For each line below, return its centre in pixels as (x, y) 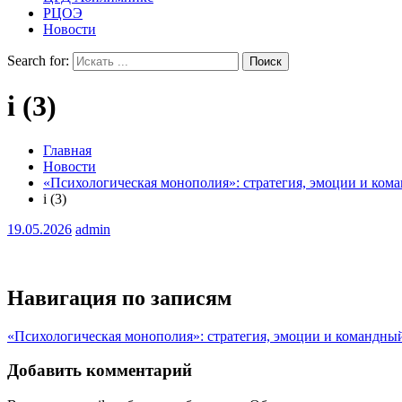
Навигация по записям (119, 297)
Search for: (38, 61)
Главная (67, 150)
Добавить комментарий (100, 371)
